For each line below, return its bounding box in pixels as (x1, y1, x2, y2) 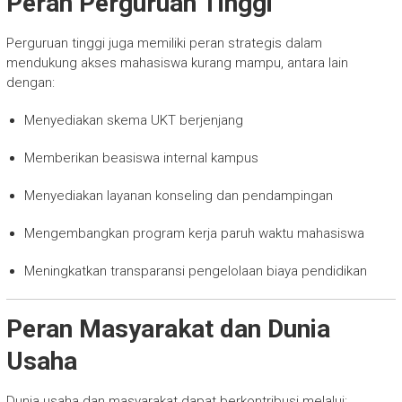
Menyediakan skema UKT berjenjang (23, 112, 243, 129)
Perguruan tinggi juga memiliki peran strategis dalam (5, 35, 322, 52)
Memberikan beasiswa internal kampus (23, 150, 258, 167)
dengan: (5, 74, 55, 92)
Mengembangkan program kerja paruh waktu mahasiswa (23, 225, 364, 242)
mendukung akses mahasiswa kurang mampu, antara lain (5, 55, 348, 72)
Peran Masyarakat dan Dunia (5, 314, 330, 345)
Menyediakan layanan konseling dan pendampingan (23, 188, 333, 205)
